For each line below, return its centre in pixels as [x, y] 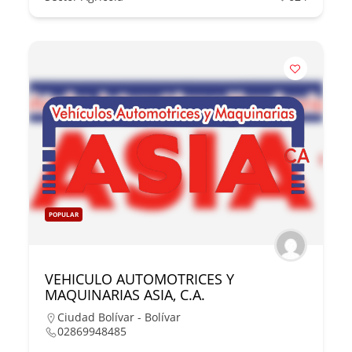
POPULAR [64, 214]
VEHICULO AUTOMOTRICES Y [140, 279]
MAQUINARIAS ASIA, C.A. [125, 295]
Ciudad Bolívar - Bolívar [119, 317]
